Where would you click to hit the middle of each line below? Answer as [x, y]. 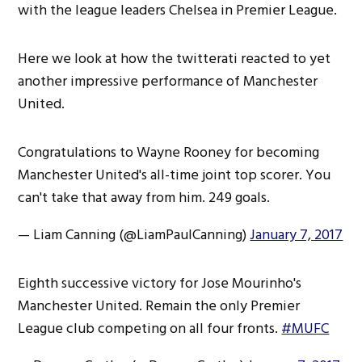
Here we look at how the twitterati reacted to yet [175, 58]
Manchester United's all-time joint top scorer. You [175, 175]
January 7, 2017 [297, 234]
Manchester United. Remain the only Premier [159, 305]
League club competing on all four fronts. [150, 328]
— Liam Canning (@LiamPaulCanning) [134, 234]
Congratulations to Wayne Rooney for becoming [169, 152]
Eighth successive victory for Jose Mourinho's [160, 283]
